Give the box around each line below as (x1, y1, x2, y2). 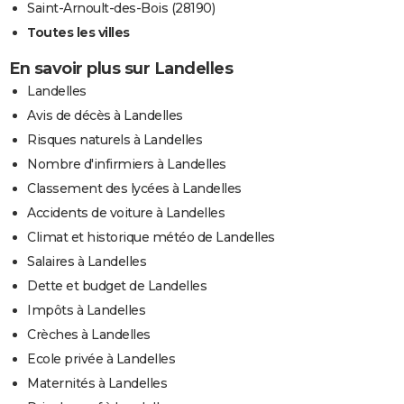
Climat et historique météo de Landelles (27, 229, 275, 246)
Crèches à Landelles (27, 326, 151, 344)
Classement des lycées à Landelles (27, 180, 242, 197)
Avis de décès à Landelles (27, 107, 183, 124)
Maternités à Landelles (27, 375, 167, 392)
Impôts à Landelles (27, 302, 145, 319)
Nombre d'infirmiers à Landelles (27, 156, 226, 173)
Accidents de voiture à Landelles (27, 205, 225, 222)
